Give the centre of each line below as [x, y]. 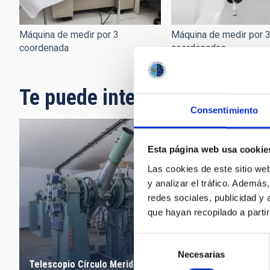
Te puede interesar [100, 97]
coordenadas [199, 48]
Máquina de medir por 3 [69, 34]
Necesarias [201, 254]
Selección [153, 240]
